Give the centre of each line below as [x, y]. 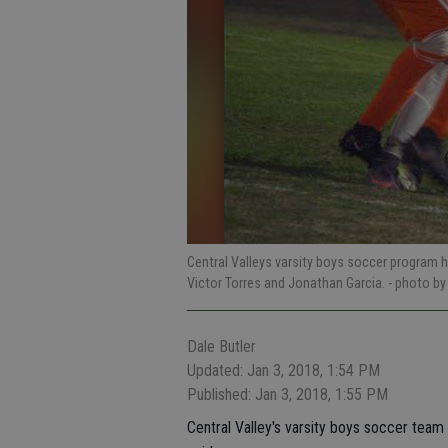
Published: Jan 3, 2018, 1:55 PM [287, 394]
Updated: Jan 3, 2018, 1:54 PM [283, 370]
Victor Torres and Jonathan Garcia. [287, 283]
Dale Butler [221, 346]
